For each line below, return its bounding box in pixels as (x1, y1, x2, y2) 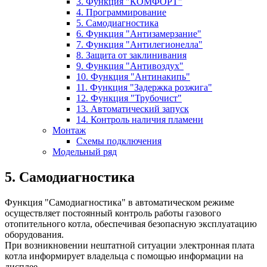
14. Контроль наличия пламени (76, 114, 203, 125)
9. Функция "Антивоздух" (76, 60, 184, 71)
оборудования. (5, 229, 64, 240)
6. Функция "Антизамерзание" (76, 28, 201, 39)
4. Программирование (76, 7, 166, 17)
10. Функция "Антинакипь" (76, 71, 190, 82)
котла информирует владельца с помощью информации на (5, 250, 243, 261)
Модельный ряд (52, 146, 117, 157)
